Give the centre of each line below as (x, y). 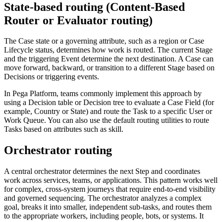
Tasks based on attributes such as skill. (64, 129)
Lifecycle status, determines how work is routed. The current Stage (108, 50)
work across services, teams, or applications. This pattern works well (111, 180)
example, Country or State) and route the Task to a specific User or (108, 111)
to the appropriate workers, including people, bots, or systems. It (104, 216)
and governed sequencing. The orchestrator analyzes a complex (103, 198)
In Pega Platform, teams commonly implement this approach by (103, 94)
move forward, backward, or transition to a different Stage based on (109, 68)
